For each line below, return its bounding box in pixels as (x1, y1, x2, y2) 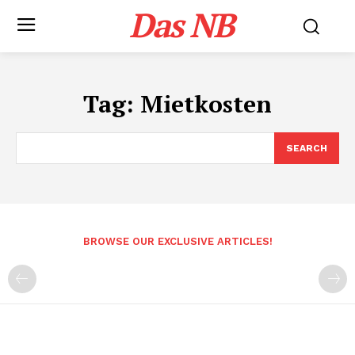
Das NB (129, 2, 234, 47)
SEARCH (286, 143, 327, 154)
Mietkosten (140, 88, 272, 120)
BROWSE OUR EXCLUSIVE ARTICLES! (82, 235, 273, 247)
